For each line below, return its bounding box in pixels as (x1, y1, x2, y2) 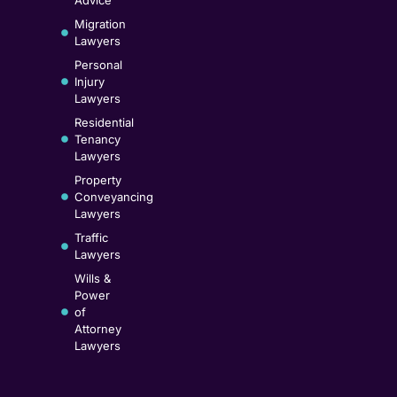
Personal (74, 57, 122, 72)
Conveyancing (74, 189, 153, 204)
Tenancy (74, 131, 121, 146)
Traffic (74, 230, 108, 245)
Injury (74, 74, 105, 89)
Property (74, 172, 121, 187)
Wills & (74, 270, 111, 285)
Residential (74, 114, 134, 129)
